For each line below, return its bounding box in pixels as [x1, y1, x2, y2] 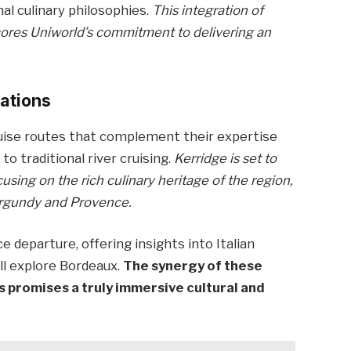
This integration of [152, 2, 264, 19]
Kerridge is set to [174, 150, 277, 166]
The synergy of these [123, 258, 263, 274]
